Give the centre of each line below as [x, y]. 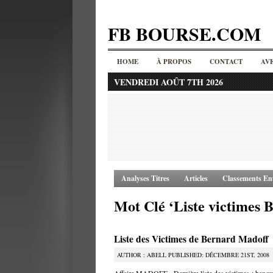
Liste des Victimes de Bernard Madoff [191, 239]
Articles [196, 178]
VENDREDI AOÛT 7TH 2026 [168, 82]
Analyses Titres [145, 178]
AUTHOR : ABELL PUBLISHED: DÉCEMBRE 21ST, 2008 [193, 255]
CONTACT [226, 62]
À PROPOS [174, 62]
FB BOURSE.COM [184, 34]
